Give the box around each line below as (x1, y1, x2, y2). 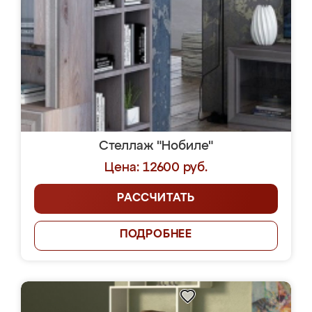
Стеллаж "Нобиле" (99, 140, 213, 153)
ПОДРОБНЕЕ (119, 229, 193, 240)
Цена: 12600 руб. (104, 162, 208, 174)
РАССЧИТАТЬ (117, 193, 195, 204)
